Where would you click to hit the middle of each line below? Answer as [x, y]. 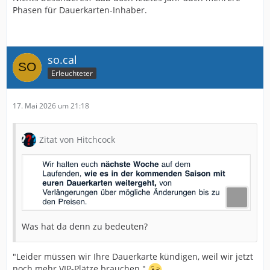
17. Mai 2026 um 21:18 [51, 105]
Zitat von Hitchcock [77, 139]
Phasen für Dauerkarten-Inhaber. [80, 10]
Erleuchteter [72, 74]
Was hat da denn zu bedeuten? [85, 227]
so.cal [62, 59]
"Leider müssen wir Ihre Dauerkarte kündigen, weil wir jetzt [133, 257]
